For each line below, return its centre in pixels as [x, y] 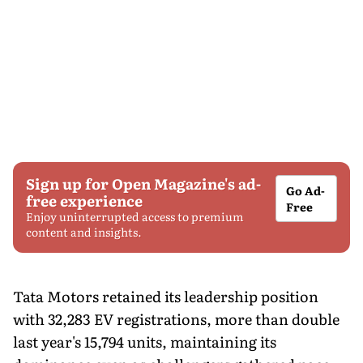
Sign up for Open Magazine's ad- [143, 183]
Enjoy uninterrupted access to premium [135, 216]
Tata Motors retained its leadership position [166, 296]
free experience [84, 200]
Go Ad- [306, 190]
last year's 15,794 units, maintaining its [145, 341]
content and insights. [84, 231]
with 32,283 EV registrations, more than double [176, 318]
